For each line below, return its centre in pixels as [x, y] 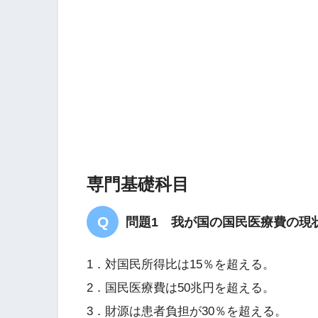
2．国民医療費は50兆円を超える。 [181, 287]
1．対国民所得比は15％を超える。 [181, 264]
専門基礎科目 [138, 185]
